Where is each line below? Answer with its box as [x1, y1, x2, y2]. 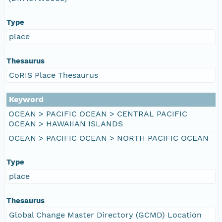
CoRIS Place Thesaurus [9, 70, 98, 80]
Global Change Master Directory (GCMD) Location [9, 210, 202, 220]
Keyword [9, 94, 44, 104]
